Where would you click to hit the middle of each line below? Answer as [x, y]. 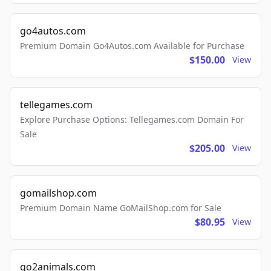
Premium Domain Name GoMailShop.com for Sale [121, 208]
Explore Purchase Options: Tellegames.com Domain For [132, 119]
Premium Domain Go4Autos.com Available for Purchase [132, 46]
